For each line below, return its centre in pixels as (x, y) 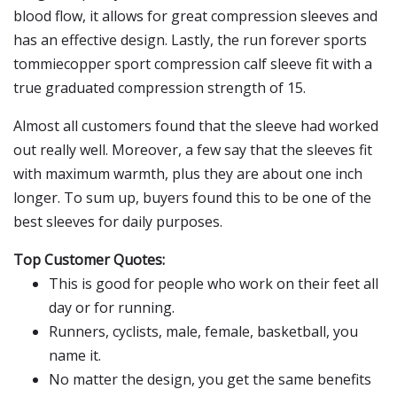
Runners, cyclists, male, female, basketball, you (203, 331)
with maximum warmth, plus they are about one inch (188, 174)
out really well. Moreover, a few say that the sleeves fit (193, 150)
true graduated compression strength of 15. (160, 88)
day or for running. (112, 307)
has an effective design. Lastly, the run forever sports (190, 40)
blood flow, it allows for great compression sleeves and (195, 16)
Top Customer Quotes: (89, 260)
